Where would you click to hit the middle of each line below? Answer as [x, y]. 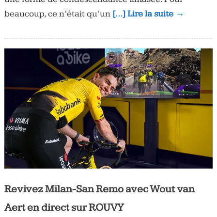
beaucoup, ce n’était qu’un [58, 14]
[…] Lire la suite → [148, 14]
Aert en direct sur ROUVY [64, 207]
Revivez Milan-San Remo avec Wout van [99, 189]
